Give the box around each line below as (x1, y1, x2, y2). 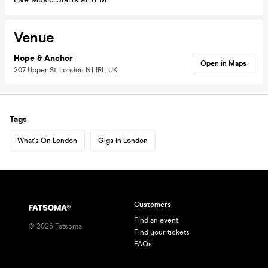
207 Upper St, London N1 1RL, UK (14, 65, 118, 74)
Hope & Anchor (14, 53, 73, 63)
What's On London (17, 136, 77, 145)
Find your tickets (134, 228, 190, 236)
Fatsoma (53, 222, 82, 230)
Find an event (134, 216, 178, 224)
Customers (134, 200, 171, 209)
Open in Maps (200, 59, 246, 68)
